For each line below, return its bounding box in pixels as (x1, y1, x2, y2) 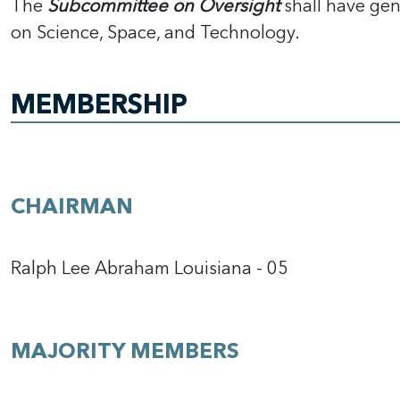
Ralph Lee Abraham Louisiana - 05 (11, 256, 288, 280)
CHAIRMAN (11, 192, 133, 221)
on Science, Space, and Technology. (11, 21, 300, 45)
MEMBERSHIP (11, 87, 187, 123)
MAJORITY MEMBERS (11, 337, 239, 366)
